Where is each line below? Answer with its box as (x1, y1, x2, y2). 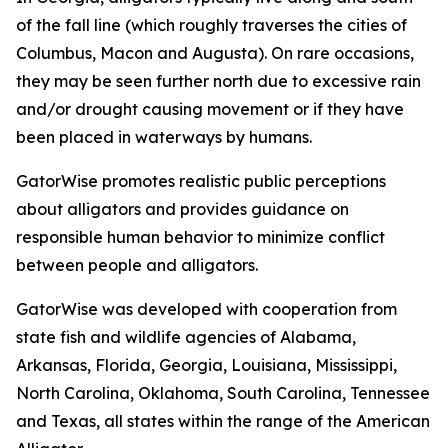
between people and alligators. (16, 255, 266, 275)
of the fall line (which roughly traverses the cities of (16, 15, 407, 35)
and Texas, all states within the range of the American (16, 411, 430, 431)
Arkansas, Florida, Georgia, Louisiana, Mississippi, (16, 355, 397, 375)
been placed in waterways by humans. (16, 127, 312, 147)
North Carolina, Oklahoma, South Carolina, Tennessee (16, 383, 430, 403)
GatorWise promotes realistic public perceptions (16, 171, 386, 191)
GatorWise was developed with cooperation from (16, 299, 397, 319)
